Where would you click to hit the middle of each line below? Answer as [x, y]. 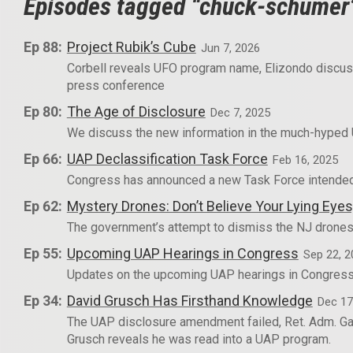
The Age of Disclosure [136, 111]
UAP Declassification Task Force [167, 158]
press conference [116, 85]
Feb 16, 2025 [305, 160]
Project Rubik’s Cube [131, 46]
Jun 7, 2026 [230, 48]
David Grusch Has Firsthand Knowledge [190, 300]
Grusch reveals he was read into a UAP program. [199, 339]
